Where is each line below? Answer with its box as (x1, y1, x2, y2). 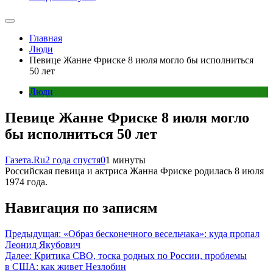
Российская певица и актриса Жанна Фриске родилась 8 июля (5, 165, 264, 176)
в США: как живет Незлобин (5, 261, 126, 272)
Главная (29, 33, 62, 43)
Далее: (5, 250, 32, 261)
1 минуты (105, 154, 146, 165)
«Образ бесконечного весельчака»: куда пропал (63, 228, 260, 239)
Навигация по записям (5, 199, 157, 216)
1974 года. (5, 176, 48, 187)
